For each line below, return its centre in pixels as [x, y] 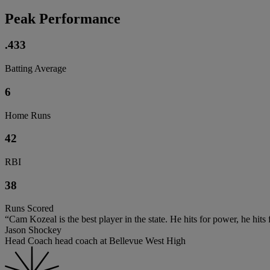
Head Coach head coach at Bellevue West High [95, 241]
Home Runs [28, 115]
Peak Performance [63, 18]
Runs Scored [29, 209]
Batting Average [36, 69]
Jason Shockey [33, 230]
